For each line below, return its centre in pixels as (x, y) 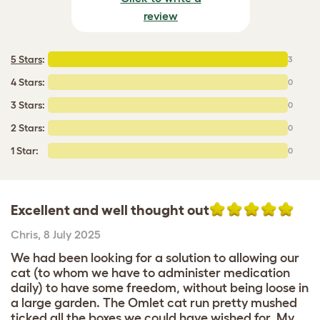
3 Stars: (28, 105)
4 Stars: (28, 82)
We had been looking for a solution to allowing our (155, 257)
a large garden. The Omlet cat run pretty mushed (154, 302)
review (161, 15)
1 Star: (25, 150)
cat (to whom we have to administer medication (150, 272)
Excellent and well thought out (110, 210)
